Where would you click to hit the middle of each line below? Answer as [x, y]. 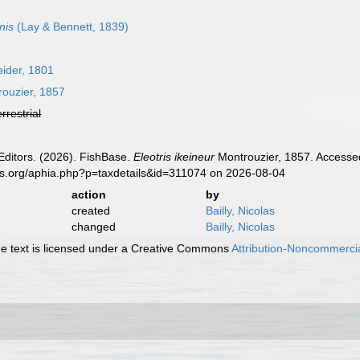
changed [93, 227]
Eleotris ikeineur [174, 157]
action [88, 194]
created [90, 211]
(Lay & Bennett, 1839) [72, 27]
